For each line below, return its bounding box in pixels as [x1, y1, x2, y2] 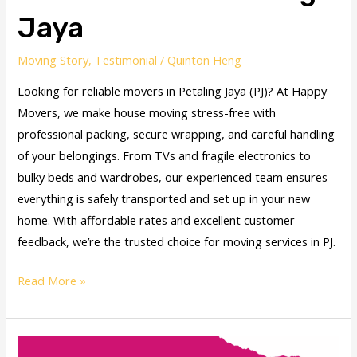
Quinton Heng [167, 52, 242, 69]
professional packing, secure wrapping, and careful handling [18, 125, 335, 142]
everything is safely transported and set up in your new [18, 190, 311, 206]
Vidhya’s [17, 338, 60, 355]
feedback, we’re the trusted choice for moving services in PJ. [18, 233, 336, 249]
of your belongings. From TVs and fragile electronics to [18, 147, 312, 163]
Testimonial [95, 52, 158, 69]
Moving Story [18, 52, 89, 69]
